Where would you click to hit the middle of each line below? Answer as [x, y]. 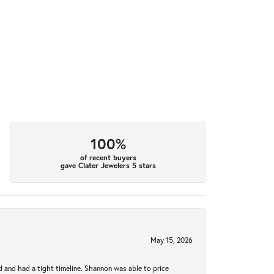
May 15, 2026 [172, 240]
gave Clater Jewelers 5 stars [108, 166]
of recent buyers [108, 158]
